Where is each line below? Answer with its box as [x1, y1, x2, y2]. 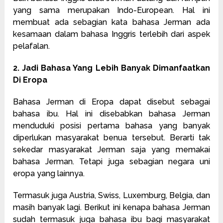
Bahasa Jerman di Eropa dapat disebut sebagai [13, 97, 210, 107]
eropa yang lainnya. [13, 168, 85, 178]
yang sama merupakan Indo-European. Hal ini [13, 5, 210, 15]
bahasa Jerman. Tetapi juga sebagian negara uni [13, 156, 210, 166]
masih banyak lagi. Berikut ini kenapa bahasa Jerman [13, 202, 210, 212]
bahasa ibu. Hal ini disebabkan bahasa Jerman [13, 109, 210, 118]
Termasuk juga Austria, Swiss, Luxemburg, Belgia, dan [13, 190, 210, 200]
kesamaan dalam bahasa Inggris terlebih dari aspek [13, 29, 210, 39]
